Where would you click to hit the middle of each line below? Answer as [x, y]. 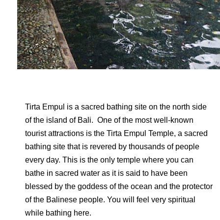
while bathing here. [58, 213]
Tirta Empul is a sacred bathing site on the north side [116, 107]
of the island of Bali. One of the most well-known [109, 120]
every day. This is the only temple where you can [109, 160]
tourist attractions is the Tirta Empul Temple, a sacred [116, 133]
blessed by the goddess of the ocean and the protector [119, 186]
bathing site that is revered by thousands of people [112, 147]
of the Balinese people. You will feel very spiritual [110, 200]
